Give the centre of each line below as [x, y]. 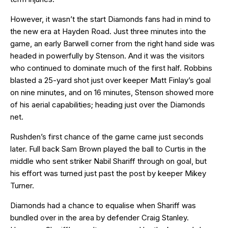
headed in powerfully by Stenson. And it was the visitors [107, 55]
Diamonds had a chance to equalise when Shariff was [103, 205]
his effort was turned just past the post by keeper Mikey [108, 173]
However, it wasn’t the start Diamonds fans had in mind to [110, 19]
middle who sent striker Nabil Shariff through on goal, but [108, 161]
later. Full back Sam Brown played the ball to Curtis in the [108, 149]
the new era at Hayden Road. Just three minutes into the [108, 31]
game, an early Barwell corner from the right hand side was [112, 43]
